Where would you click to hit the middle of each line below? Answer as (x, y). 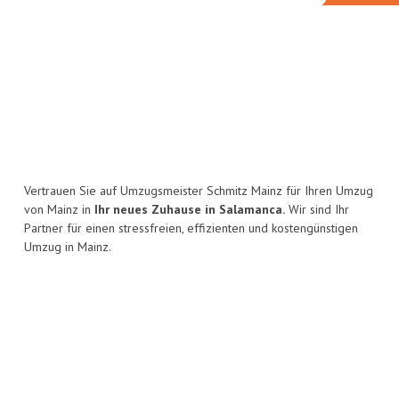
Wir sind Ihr (317, 210)
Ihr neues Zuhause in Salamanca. (190, 210)
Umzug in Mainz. (68, 247)
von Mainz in (59, 210)
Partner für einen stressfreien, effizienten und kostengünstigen (191, 228)
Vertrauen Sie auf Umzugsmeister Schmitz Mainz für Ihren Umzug (199, 191)
